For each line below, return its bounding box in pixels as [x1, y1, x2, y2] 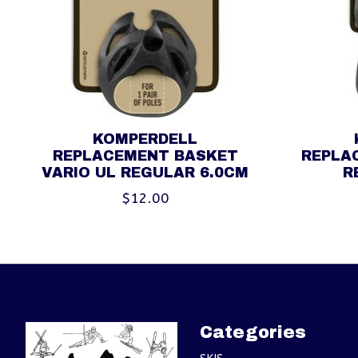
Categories [199, 322, 306, 341]
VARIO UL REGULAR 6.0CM [42, 165, 249, 181]
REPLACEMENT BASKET [52, 148, 238, 164]
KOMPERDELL [93, 131, 198, 147]
